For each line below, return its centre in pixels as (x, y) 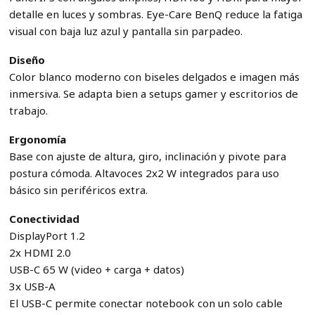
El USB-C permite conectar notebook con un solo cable (146, 303)
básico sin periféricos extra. (78, 189)
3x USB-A (32, 286)
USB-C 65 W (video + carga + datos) (96, 269)
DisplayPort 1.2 (47, 235)
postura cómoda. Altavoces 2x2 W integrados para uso (144, 173)
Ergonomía (37, 139)
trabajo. (28, 110)
